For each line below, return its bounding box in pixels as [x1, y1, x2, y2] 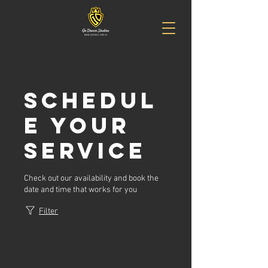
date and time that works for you [24, 185, 137, 195]
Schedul [24, 87, 157, 114]
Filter [39, 206, 58, 217]
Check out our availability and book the [24, 173, 159, 184]
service [24, 137, 147, 165]
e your [24, 112, 130, 139]
